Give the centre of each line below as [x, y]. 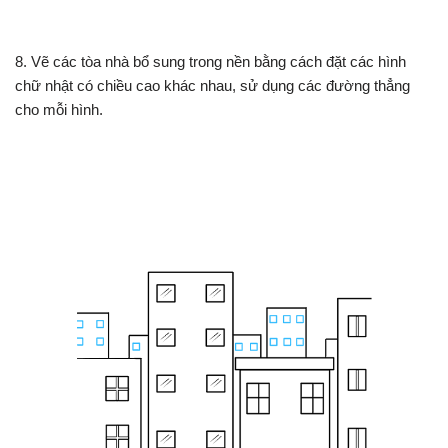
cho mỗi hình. [59, 110]
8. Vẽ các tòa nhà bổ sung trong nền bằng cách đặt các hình [210, 62]
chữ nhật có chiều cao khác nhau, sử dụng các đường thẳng [212, 86]
